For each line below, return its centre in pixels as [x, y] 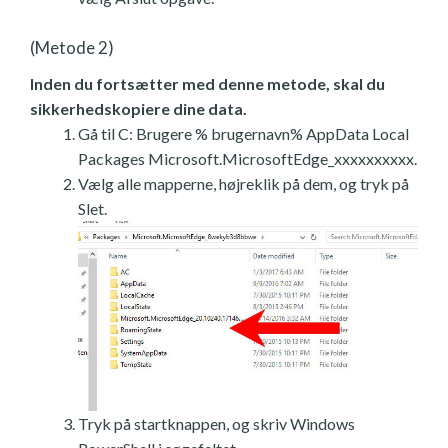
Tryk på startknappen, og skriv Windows [216, 424]
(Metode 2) [72, 47]
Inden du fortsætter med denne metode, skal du [207, 83]
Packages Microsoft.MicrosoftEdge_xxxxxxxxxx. [247, 158]
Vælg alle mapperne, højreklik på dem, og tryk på [243, 183]
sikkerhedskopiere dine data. [138, 108]
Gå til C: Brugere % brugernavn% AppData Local [243, 133]
